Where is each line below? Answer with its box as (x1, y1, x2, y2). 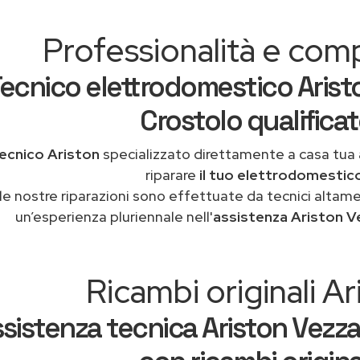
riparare (145, 166, 199, 184)
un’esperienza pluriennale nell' (15, 207, 213, 226)
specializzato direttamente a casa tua (100, 145, 358, 163)
